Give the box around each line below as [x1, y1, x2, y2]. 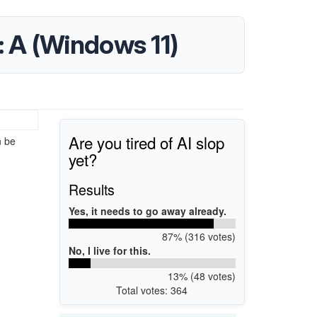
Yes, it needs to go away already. [69, 203, 226, 218]
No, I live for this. [69, 243, 151, 258]
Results [69, 178, 115, 200]
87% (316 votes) [161, 229, 236, 243]
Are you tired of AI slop [69, 130, 224, 154]
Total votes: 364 [116, 282, 188, 297]
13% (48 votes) [167, 268, 236, 283]
